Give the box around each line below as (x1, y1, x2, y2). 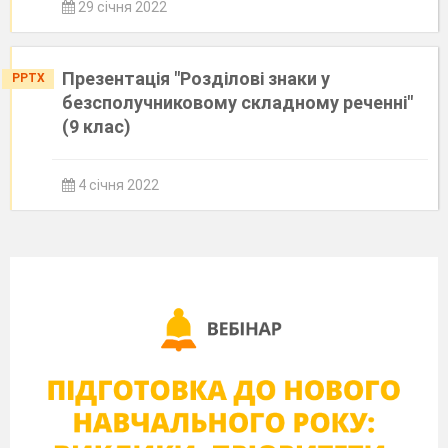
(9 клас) (62, 116, 131, 137)
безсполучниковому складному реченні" (62, 92, 413, 113)
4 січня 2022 (75, 177, 159, 193)
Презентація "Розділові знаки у (62, 68, 330, 89)
